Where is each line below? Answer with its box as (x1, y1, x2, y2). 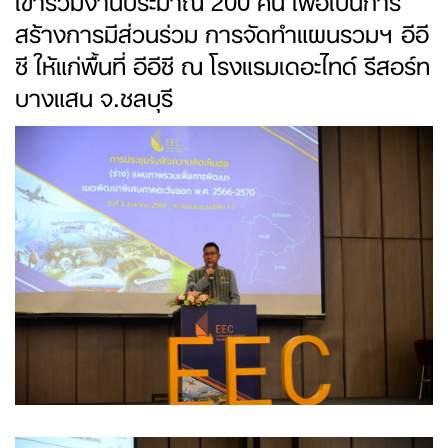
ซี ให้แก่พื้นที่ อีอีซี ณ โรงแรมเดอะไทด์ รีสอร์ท (15, 40, 430, 86)
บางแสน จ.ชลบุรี (15, 72, 173, 118)
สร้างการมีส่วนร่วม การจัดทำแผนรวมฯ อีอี (15, 8, 429, 54)
